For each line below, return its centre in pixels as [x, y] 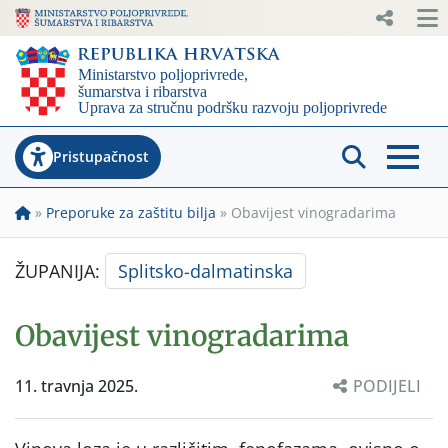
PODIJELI [387, 385]
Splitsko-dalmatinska [205, 270]
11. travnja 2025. [76, 385]
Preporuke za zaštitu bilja [131, 212]
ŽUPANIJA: [60, 270]
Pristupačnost [101, 156]
